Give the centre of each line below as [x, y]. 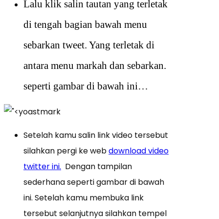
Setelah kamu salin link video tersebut [96, 135]
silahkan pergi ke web [66, 151]
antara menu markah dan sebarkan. [95, 66]
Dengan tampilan [97, 167]
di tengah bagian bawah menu [85, 25]
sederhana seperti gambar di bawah [94, 182]
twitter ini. [42, 167]
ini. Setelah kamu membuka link [84, 198]
